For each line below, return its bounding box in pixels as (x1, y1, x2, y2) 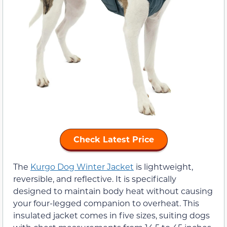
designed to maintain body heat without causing (13, 185, 213, 197)
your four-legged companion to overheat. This (13, 198, 199, 209)
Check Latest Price (73, 134, 154, 145)
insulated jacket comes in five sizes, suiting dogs (13, 210, 210, 221)
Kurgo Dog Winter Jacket (30, 161, 134, 172)
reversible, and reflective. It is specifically (13, 173, 176, 184)
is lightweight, (134, 161, 193, 172)
